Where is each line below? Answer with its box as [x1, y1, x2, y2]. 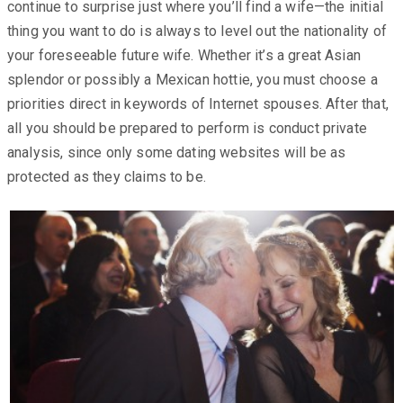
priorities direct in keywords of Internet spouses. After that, [7, 94, 389, 112]
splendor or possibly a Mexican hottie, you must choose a [7, 70, 378, 88]
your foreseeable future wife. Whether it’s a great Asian [7, 46, 361, 64]
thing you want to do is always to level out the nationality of [7, 22, 387, 40]
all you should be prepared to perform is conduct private [7, 119, 367, 137]
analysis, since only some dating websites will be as [7, 143, 346, 161]
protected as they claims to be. [7, 167, 206, 185]
